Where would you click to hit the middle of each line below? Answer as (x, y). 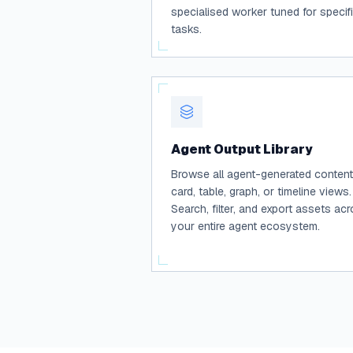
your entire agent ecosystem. (245, 226)
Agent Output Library (242, 149)
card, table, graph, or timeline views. (261, 191)
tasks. (186, 29)
